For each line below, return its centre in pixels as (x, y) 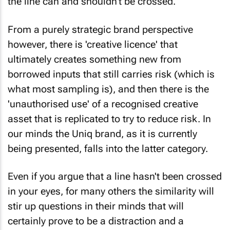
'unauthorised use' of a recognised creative (103, 100)
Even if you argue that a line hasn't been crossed (115, 172)
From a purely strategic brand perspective (100, 25)
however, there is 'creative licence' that (93, 40)
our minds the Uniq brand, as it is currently (102, 129)
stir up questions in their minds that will (96, 202)
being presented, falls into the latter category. (108, 144)
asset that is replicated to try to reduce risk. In (109, 114)
